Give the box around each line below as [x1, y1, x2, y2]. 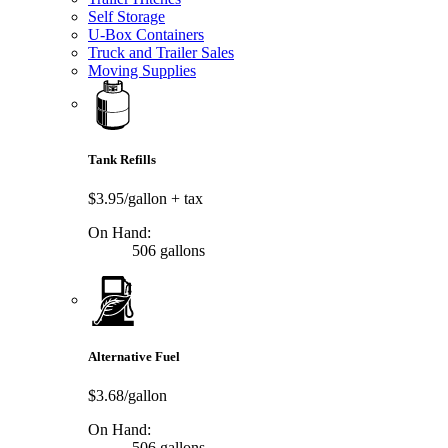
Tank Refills [88, 152, 156, 168]
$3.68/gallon [88, 386, 167, 404]
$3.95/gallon [88, 190, 171, 208]
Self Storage [88, 8, 165, 26]
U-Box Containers [88, 26, 204, 44]
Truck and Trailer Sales [88, 44, 234, 62]
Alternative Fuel [88, 348, 180, 364]
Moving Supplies [88, 62, 196, 80]
